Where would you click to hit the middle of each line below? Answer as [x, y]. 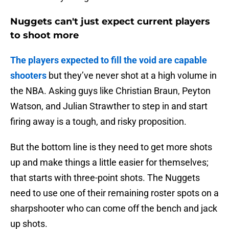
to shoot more [44, 36]
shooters [28, 76]
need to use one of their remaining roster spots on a [114, 193]
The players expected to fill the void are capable [109, 60]
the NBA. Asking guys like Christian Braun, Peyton [110, 91]
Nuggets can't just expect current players [110, 22]
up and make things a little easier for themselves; [109, 163]
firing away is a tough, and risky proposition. [98, 122]
